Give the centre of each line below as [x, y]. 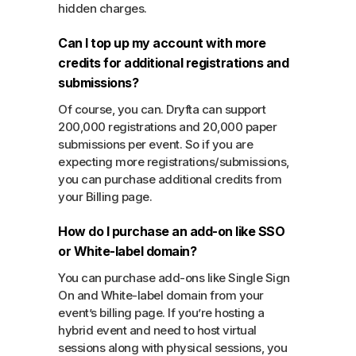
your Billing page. [105, 196]
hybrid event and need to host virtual [157, 330]
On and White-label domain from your [161, 295]
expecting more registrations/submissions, [174, 161]
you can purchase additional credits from [170, 179]
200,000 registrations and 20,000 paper [168, 126]
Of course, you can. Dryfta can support [162, 109]
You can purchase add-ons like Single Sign [174, 277]
